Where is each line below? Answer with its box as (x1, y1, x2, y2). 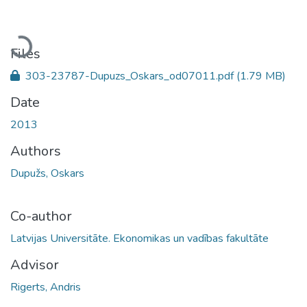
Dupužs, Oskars (10, 165, 84, 181)
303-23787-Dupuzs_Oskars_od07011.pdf (23, 68, 236, 84)
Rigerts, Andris (10, 279, 81, 295)
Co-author (10, 206, 72, 225)
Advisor (10, 255, 59, 274)
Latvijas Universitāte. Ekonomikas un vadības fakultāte (10, 230, 269, 246)
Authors (10, 141, 61, 160)
